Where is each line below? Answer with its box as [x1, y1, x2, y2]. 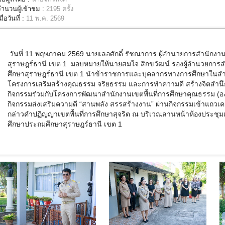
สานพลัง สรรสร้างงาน [82, 100, 151, 108]
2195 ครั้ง [46, 5, 73, 13]
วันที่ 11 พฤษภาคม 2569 [10, 50, 84, 58]
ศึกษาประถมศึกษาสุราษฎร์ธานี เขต [8, 120, 116, 128]
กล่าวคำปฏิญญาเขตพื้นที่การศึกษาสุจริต [8, 110, 130, 118]
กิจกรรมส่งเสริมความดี [8, 100, 77, 108]
